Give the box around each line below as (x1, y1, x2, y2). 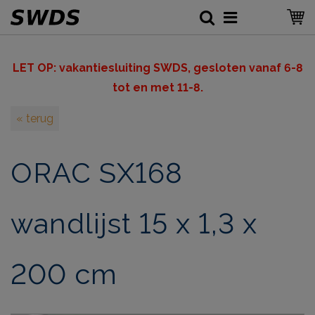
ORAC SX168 (11, 155, 183, 189)
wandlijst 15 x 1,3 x (11, 206, 257, 240)
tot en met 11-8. (112, 81, 203, 94)
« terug (16, 112, 53, 125)
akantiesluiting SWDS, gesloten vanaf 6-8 (65, 61, 303, 75)
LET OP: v (12, 61, 65, 75)
